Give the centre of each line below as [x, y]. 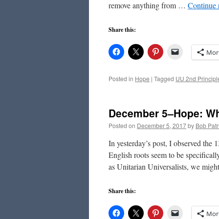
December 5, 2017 [162, 125]
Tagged [164, 78]
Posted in [121, 78]
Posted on [122, 125]
